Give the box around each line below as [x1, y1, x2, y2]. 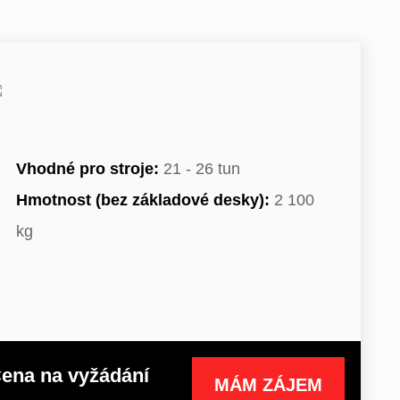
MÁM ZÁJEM [214, 374, 322, 395]
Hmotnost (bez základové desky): [16, 191, 270, 209]
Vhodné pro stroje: [16, 160, 159, 178]
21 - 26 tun [159, 160, 240, 178]
